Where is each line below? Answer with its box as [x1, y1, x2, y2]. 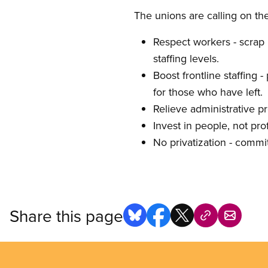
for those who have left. [153, 84, 263, 100]
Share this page [10, 203, 123, 227]
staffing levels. [153, 51, 219, 66]
